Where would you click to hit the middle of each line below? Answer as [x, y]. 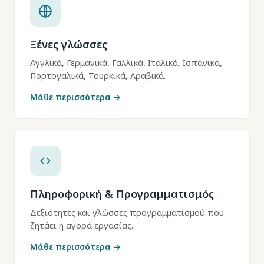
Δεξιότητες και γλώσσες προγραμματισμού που [127, 212]
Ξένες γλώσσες [69, 44]
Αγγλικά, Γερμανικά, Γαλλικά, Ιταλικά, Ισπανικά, [126, 62]
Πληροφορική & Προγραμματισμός [122, 194]
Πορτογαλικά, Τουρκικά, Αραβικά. [98, 75]
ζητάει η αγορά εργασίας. [82, 225]
